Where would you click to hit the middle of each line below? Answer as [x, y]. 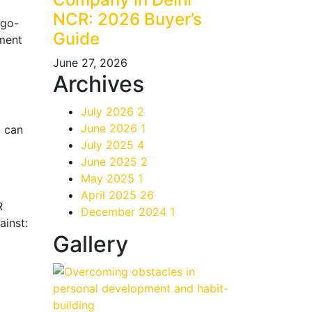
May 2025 [109, 178]
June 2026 [111, 128]
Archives [99, 84]
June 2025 [111, 162]
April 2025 [110, 195]
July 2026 [109, 111]
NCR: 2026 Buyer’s [127, 19]
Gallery [91, 244]
